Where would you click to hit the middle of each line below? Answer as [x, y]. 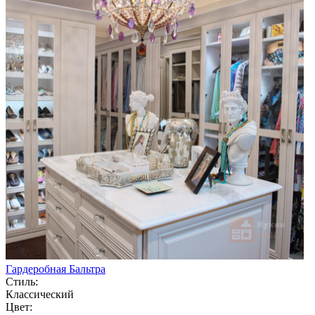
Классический [40, 294]
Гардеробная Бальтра [56, 269]
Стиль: [22, 281]
